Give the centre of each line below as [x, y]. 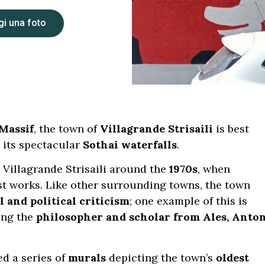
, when [214, 169]
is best [231, 129]
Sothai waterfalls [130, 145]
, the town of [67, 129]
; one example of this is [188, 201]
